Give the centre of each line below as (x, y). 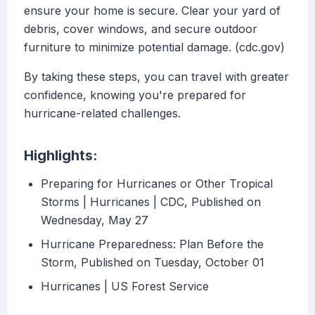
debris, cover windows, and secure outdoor (141, 29)
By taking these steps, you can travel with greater (156, 77)
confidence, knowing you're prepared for (135, 95)
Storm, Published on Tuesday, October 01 (153, 263)
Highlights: (61, 156)
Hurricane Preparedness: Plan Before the (152, 244)
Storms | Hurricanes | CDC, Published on (151, 202)
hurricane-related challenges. (102, 114)
